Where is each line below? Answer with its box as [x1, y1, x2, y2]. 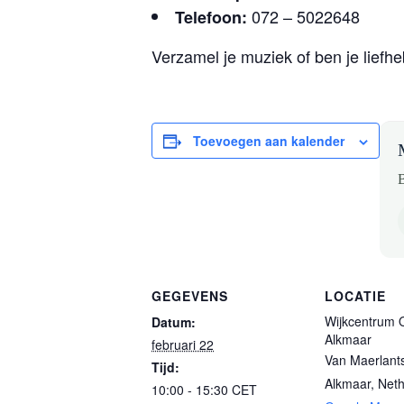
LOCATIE [325, 287, 386, 305]
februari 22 [151, 335, 214, 353]
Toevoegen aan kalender [193, 132, 344, 150]
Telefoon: [175, 5, 247, 29]
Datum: [151, 313, 196, 331]
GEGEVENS [151, 287, 228, 305]
